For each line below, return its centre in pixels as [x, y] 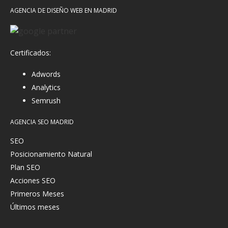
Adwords [46, 74]
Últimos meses [35, 207]
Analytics [46, 87]
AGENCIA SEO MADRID [42, 122]
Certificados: [31, 52]
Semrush [46, 100]
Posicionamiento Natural [51, 154]
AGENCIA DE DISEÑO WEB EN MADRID [64, 10]
